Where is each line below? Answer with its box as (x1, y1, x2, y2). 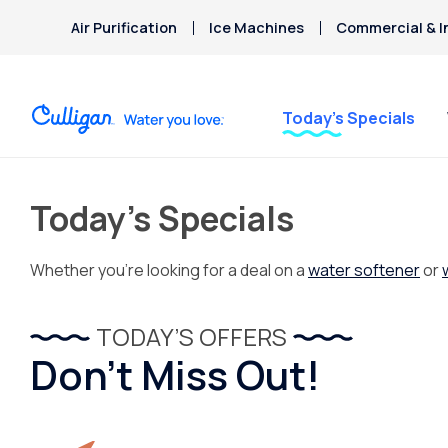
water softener (308, 259, 420, 281)
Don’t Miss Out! (30, 347, 320, 402)
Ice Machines (209, 18, 305, 37)
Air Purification (71, 18, 178, 37)
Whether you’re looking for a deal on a (30, 259, 308, 281)
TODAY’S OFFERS (96, 320, 287, 353)
